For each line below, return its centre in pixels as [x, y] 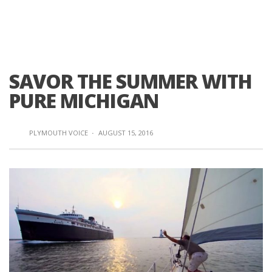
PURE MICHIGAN [84, 100]
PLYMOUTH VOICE [59, 133]
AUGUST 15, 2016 [126, 133]
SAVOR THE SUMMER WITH [131, 81]
